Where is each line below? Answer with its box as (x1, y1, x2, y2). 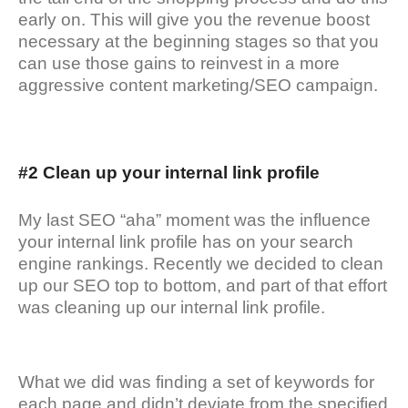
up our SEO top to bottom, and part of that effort (18, 276, 387, 296)
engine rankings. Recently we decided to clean (18, 254, 383, 274)
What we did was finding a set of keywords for (18, 372, 374, 393)
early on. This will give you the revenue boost (18, 10, 370, 30)
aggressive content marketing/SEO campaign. (18, 76, 378, 96)
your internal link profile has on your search (18, 232, 353, 252)
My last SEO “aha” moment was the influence (18, 210, 371, 230)
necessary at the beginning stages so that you (18, 32, 379, 52)
